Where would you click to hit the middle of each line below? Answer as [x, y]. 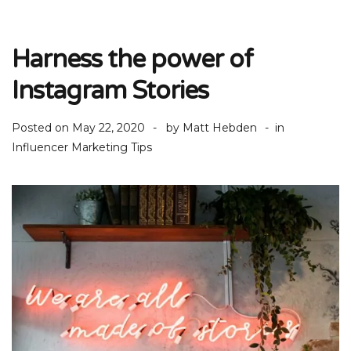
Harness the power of [132, 60]
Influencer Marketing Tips [82, 147]
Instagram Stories [110, 91]
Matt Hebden [220, 128]
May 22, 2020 [109, 128]
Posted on [42, 128]
